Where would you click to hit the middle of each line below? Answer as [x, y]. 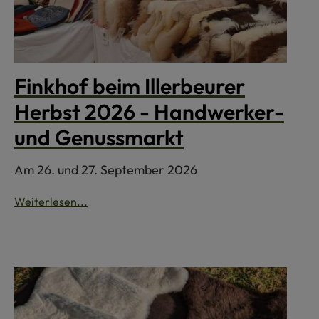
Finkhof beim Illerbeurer [130, 87]
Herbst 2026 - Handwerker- [149, 112]
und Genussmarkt [99, 138]
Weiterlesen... [51, 202]
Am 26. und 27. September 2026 [106, 170]
